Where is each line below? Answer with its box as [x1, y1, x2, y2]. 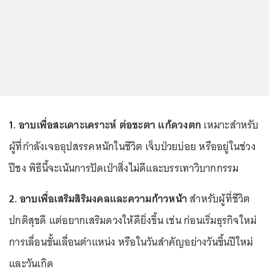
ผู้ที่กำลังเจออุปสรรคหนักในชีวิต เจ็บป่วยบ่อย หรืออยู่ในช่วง [9, 137, 256, 156]
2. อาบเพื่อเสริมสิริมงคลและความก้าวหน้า [9, 189, 187, 208]
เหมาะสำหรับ [201, 115, 259, 134]
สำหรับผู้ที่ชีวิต [187, 189, 250, 208]
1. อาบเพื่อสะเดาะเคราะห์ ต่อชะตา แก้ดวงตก [9, 115, 201, 134]
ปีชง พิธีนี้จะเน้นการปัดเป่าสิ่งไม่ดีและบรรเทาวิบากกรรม [9, 159, 239, 177]
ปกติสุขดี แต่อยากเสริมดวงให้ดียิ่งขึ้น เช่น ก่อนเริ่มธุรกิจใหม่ [9, 211, 257, 229]
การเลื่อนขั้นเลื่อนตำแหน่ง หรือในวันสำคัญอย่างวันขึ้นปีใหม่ [9, 232, 253, 251]
